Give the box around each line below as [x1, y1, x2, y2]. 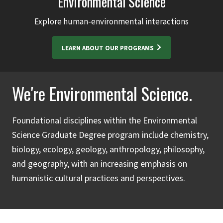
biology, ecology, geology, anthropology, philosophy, [12, 143, 205, 155]
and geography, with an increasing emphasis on [12, 158, 187, 169]
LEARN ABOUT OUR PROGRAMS [62, 44, 155, 52]
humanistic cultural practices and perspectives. [12, 172, 185, 184]
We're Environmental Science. [12, 81, 192, 106]
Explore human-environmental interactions [34, 16, 189, 27]
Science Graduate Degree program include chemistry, [12, 129, 209, 140]
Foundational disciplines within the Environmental [12, 114, 197, 126]
